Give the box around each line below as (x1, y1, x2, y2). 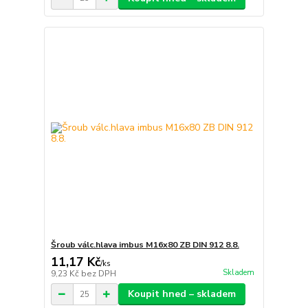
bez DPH (80, 268, 116, 280)
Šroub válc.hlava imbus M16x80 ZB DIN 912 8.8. (50, 239, 239, 251)
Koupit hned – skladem (127, 287, 236, 301)
